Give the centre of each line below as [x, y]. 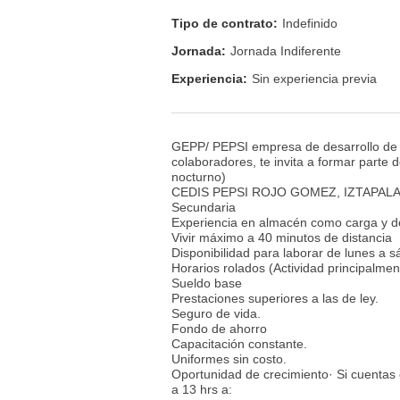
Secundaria [204, 207]
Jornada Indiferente [286, 51]
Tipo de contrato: [225, 23]
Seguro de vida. [216, 313]
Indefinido [310, 23]
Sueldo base [207, 283]
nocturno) [199, 176]
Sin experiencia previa [314, 79]
